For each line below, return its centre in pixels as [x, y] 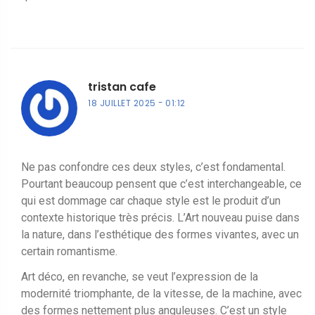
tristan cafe [122, 86]
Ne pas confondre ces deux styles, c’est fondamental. [153, 167]
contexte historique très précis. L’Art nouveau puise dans [160, 217]
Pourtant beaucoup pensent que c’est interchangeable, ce [161, 184]
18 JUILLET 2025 [122, 103]
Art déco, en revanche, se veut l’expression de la [140, 276]
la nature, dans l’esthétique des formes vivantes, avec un [160, 234]
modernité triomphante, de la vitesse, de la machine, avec [161, 293]
